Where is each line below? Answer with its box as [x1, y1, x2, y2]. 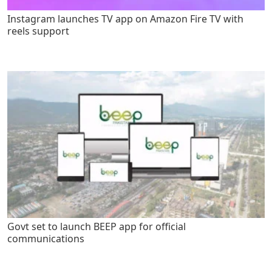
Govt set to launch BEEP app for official [7, 220, 186, 234]
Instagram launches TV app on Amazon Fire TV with [7, 12, 243, 26]
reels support [7, 24, 69, 38]
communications [7, 232, 84, 246]
